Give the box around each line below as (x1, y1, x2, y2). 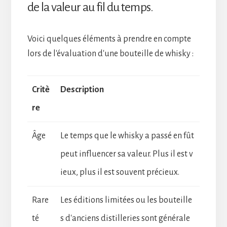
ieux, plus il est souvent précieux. (60, 167, 179, 177)
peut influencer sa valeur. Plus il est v (60, 149, 193, 159)
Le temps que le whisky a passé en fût (60, 131, 194, 140)
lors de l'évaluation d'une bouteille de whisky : (27, 49, 194, 58)
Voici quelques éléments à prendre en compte (27, 34, 191, 44)
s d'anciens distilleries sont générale (60, 213, 190, 223)
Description (60, 85, 104, 94)
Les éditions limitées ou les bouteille (60, 195, 192, 205)
